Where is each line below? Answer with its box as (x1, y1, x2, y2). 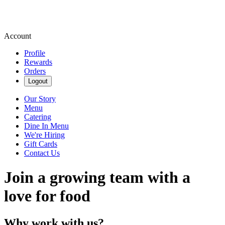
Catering (24, 113, 51, 121)
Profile (24, 49, 45, 57)
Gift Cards (24, 140, 57, 148)
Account (4, 32, 31, 40)
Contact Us (24, 149, 60, 157)
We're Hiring (24, 131, 65, 139)
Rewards (24, 58, 52, 66)
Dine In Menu (24, 122, 69, 130)
